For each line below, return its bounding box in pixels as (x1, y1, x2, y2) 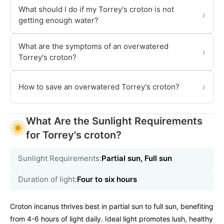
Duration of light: (18, 174, 77, 184)
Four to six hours (77, 174, 137, 184)
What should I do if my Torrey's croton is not (18, 4, 174, 14)
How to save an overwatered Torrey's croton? (18, 82, 179, 92)
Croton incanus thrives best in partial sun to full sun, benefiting (10, 202, 213, 211)
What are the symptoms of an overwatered (18, 41, 168, 51)
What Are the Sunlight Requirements (26, 115, 202, 127)
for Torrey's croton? (26, 129, 121, 141)
